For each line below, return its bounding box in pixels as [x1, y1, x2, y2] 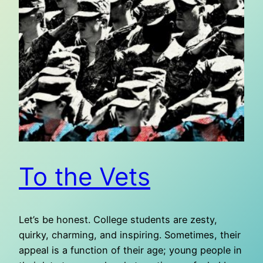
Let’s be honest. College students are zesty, [19, 213, 217, 225]
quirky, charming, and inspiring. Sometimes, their [19, 228, 241, 241]
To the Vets [19, 161, 150, 191]
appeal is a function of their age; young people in [19, 244, 242, 256]
